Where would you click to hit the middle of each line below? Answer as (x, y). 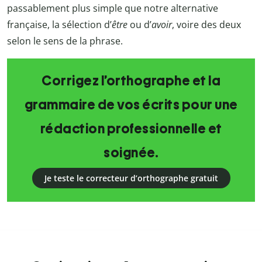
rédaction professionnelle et (131, 129)
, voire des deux (206, 25)
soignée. (131, 153)
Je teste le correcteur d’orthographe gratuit (131, 178)
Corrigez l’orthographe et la (131, 81)
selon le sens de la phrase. (65, 41)
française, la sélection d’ (59, 25)
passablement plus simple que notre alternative (113, 8)
